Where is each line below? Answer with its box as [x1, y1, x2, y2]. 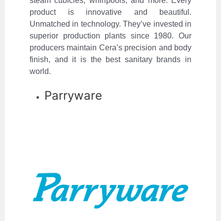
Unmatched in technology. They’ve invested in [30, 20, 191, 29]
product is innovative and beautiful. [30, 8, 191, 17]
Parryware [44, 88, 102, 103]
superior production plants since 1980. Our [30, 32, 191, 40]
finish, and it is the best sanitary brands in [30, 55, 191, 64]
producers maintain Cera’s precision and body [30, 43, 191, 52]
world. [30, 67, 51, 76]
